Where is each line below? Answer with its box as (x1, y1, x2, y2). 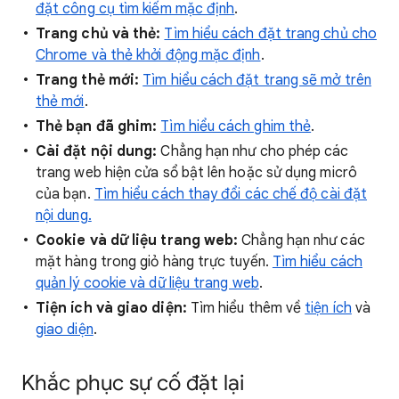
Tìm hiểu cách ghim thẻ (160, 118, 312, 135)
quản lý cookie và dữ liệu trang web (36, 274, 259, 292)
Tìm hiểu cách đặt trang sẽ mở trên (142, 71, 371, 89)
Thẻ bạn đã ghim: (36, 118, 158, 135)
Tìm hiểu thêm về (186, 299, 305, 317)
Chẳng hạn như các (238, 232, 365, 249)
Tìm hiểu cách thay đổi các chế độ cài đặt (94, 185, 368, 203)
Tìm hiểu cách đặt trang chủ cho (164, 25, 377, 43)
